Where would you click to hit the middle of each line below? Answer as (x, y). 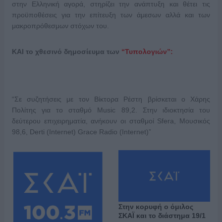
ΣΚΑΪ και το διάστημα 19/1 (162, 216)
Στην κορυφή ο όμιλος (156, 207)
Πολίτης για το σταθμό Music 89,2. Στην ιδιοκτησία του (111, 110)
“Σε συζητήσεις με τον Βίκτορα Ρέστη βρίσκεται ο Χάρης (111, 99)
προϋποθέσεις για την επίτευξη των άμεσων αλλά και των (111, 15)
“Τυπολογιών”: (147, 52)
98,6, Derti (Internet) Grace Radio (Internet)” (81, 132)
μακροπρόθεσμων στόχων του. (60, 26)
